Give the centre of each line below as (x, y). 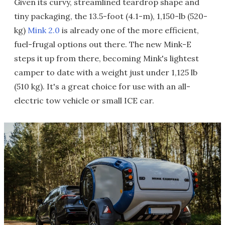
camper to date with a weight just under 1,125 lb (106, 72)
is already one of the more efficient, (129, 30)
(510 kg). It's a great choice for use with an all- (102, 86)
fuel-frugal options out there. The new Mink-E (103, 44)
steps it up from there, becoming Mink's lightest (106, 58)
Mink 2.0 (44, 30)
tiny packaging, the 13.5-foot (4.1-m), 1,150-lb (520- (111, 16)
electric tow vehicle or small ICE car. (84, 100)
